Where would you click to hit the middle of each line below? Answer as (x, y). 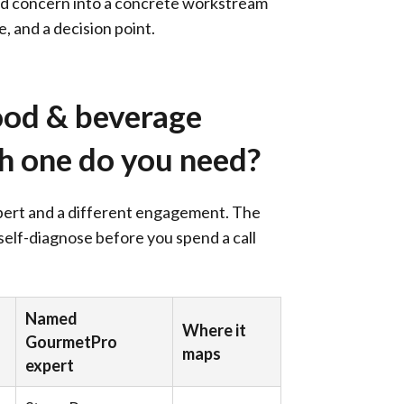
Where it (214, 330)
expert (50, 365)
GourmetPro (71, 342)
